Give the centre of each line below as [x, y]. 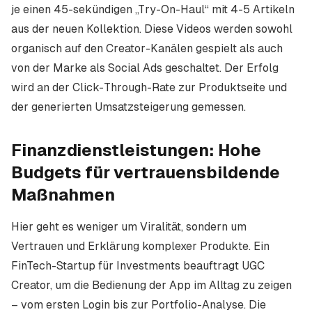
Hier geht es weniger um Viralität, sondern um [129, 227]
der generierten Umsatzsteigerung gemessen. [128, 107]
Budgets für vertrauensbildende [146, 172]
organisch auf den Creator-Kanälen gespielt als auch [147, 48]
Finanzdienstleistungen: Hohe [136, 150]
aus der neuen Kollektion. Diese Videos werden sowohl [152, 29]
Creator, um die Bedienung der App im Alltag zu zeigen [151, 285]
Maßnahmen [63, 195]
